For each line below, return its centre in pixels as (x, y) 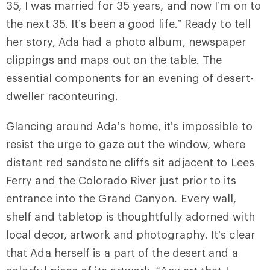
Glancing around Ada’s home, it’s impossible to (129, 126)
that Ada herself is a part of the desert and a (122, 252)
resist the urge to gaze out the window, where (126, 144)
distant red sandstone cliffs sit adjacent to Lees (130, 162)
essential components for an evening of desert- (130, 77)
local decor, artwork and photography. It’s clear (130, 234)
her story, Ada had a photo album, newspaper (126, 41)
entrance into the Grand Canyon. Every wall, (121, 198)
